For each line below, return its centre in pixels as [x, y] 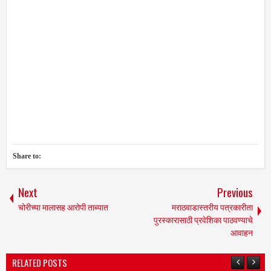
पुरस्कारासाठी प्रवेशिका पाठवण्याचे [203, 220]
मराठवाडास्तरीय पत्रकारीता [212, 207]
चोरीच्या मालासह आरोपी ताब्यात [63, 207]
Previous [235, 192]
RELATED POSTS [40, 263]
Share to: [27, 156]
